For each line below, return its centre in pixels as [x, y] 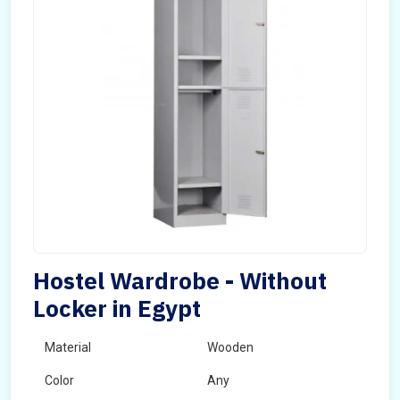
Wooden [230, 347]
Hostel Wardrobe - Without [180, 280]
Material [68, 347]
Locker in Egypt [117, 308]
